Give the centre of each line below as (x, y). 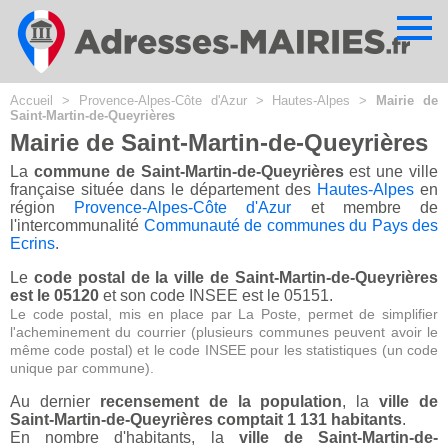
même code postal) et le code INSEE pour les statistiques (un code (224, 350)
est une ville (391, 172)
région (42, 208)
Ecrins (32, 244)
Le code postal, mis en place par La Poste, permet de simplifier (224, 314)
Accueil (31, 100)
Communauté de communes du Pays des (290, 226)
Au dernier (55, 402)
